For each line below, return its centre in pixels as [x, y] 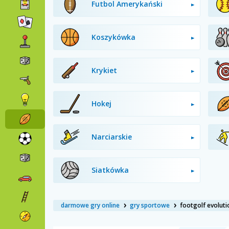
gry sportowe [150, 205]
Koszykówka [113, 37]
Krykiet [104, 70]
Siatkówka [110, 170]
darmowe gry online [90, 205]
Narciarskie [112, 137]
